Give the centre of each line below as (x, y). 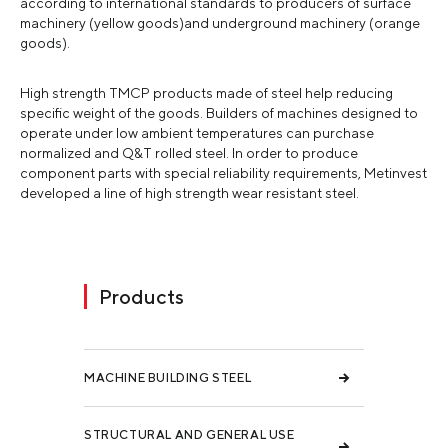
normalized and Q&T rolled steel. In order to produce (189, 153)
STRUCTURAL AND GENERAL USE (189, 435)
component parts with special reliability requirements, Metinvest (223, 173)
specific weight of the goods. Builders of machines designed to (219, 113)
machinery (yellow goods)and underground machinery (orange (220, 23)
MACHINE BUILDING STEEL (168, 378)
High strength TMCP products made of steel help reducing (206, 93)
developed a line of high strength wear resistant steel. (189, 193)
